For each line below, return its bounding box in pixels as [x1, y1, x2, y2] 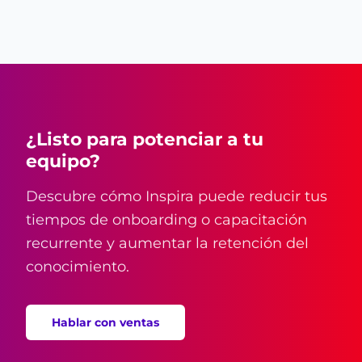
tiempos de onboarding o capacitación [26, 210, 307, 229]
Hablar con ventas [52, 314, 159, 330]
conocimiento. [26, 257, 129, 276]
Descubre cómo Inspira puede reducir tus [26, 187, 327, 205]
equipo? [26, 149, 100, 172]
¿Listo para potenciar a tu [26, 128, 263, 150]
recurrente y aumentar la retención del [26, 234, 309, 252]
